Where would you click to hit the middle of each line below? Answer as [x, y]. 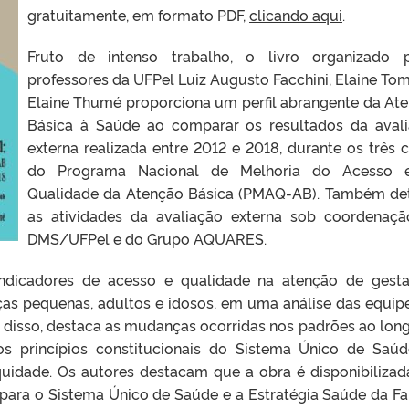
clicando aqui [296, 14]
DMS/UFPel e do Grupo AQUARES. [147, 238]
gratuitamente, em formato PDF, [138, 14]
